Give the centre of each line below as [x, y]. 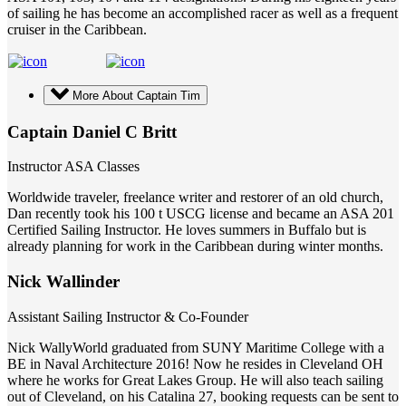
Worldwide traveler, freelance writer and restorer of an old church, [195, 198]
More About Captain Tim [136, 95]
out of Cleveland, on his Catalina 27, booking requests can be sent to [203, 396]
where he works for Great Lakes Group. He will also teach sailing [195, 380]
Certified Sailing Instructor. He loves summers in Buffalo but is [187, 230]
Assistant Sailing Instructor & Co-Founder [128, 316]
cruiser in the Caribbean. [77, 30]
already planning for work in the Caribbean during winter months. [195, 246]
